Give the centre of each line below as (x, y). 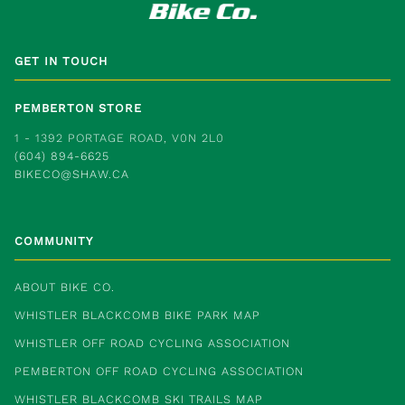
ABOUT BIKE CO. (65, 287)
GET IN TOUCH (61, 61)
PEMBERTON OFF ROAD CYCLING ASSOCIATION (159, 372)
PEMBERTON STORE (78, 108)
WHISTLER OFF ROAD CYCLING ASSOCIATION (152, 344)
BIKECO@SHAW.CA (72, 174)
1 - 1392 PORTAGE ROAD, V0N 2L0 (119, 137)
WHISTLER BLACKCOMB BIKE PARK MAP (137, 316)
